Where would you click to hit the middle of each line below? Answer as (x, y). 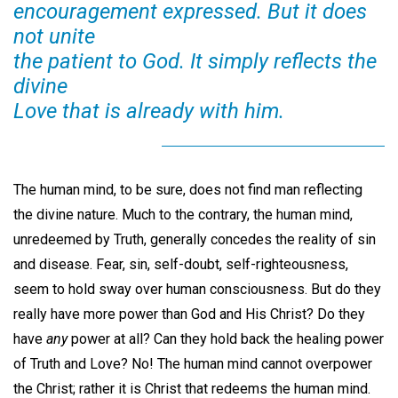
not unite (54, 36)
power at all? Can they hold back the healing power (226, 338)
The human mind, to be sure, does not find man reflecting (188, 189)
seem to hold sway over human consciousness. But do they (197, 289)
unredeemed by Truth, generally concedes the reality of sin (195, 239)
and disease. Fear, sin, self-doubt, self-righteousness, (181, 264)
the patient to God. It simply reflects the (195, 61)
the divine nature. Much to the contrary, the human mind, (183, 214)
